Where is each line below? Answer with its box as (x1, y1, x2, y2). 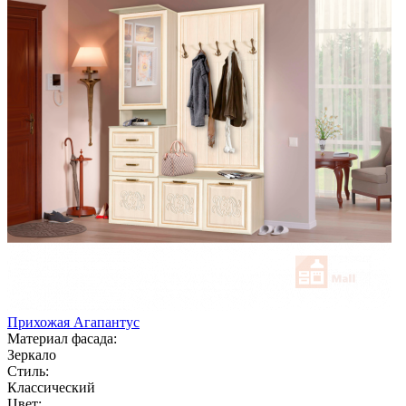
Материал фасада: (7, 330, 117, 346)
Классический (7, 379, 95, 395)
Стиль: (7, 362, 49, 379)
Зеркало (7, 346, 56, 362)
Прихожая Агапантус (7, 314, 140, 330)
